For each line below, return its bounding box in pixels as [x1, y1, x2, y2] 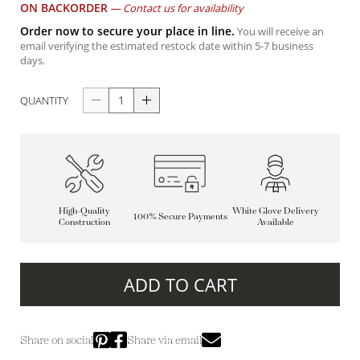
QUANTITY [20, 92, 68, 108]
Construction [59, 215, 111, 227]
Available [256, 215, 294, 227]
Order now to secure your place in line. [20, 22, 235, 39]
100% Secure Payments [133, 210, 227, 222]
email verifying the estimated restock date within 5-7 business [20, 38, 313, 53]
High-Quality [59, 204, 111, 216]
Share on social [20, 331, 93, 347]
